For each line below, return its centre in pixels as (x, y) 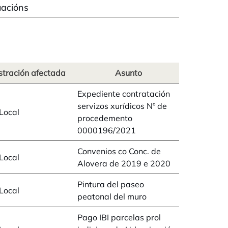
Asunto (128, 73)
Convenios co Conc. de (119, 151)
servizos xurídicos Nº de (122, 106)
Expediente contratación (124, 94)
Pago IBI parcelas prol (119, 217)
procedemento (105, 118)
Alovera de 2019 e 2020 (124, 163)
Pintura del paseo (111, 184)
